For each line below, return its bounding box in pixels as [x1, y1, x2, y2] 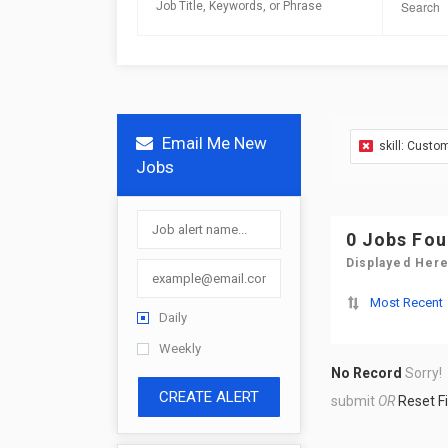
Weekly [159, 341, 201, 356]
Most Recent [369, 295, 443, 310]
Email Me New [158, 133, 267, 153]
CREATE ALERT [158, 388, 259, 406]
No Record [330, 365, 402, 381]
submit [330, 393, 375, 409]
